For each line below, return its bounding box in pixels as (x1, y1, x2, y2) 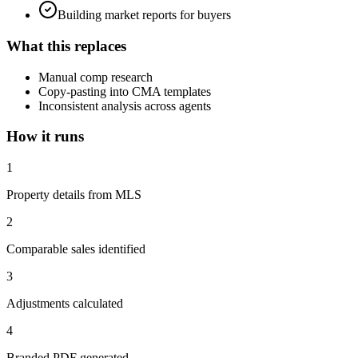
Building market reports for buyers (58, 8, 231, 22)
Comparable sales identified (6, 242, 145, 257)
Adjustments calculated (6, 296, 123, 311)
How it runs (6, 128, 84, 145)
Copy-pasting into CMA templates (38, 84, 211, 98)
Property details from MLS (6, 188, 141, 202)
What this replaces (6, 38, 126, 55)
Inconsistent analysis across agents (38, 98, 211, 113)
